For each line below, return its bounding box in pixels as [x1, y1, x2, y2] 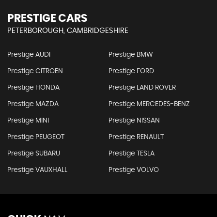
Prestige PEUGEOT [7, 134, 64, 141]
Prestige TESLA [108, 150, 155, 157]
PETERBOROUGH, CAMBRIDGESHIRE [7, 27, 128, 35]
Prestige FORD [108, 68, 154, 75]
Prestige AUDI [7, 51, 50, 59]
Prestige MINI [7, 117, 49, 124]
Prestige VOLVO [108, 167, 159, 174]
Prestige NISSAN [108, 117, 160, 124]
